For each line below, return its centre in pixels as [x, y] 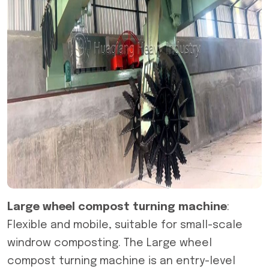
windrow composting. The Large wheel [110, 243]
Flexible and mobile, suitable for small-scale [125, 225]
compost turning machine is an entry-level [121, 261]
